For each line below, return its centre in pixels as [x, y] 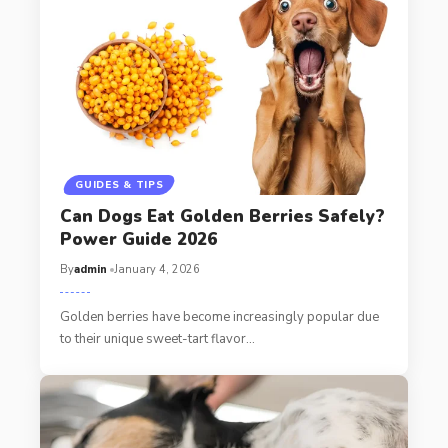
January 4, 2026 [156, 270]
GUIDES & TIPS [119, 185]
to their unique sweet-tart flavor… [157, 339]
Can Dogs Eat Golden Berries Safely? [222, 217]
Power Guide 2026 [138, 240]
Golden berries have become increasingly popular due [219, 317]
